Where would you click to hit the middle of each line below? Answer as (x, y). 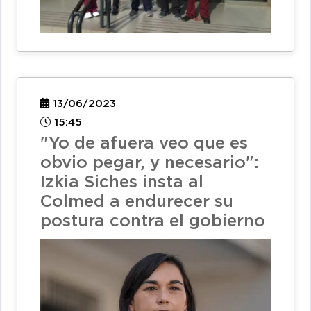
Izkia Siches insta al (122, 182)
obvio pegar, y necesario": (150, 163)
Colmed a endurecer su (137, 202)
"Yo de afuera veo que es (144, 143)
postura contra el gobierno (153, 221)
